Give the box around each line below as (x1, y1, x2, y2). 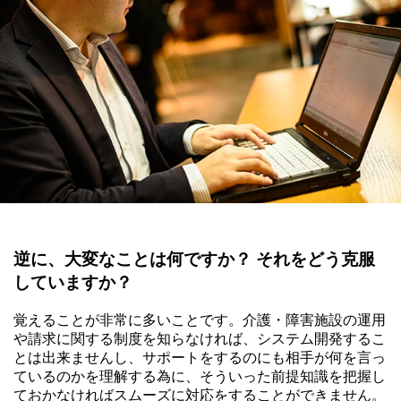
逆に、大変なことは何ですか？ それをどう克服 (13, 249, 375, 269)
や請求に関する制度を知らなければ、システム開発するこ (13, 330, 386, 346)
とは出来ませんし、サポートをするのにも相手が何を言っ (13, 349, 386, 365)
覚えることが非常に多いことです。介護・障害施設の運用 (13, 311, 386, 328)
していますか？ (13, 272, 132, 292)
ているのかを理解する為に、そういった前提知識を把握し (13, 368, 386, 384)
